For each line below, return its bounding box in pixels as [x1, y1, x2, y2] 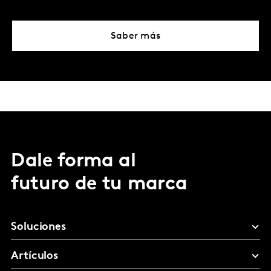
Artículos [11, 250, 59, 262]
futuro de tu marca [11, 174, 188, 194]
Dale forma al [11, 151, 136, 171]
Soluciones [11, 221, 67, 233]
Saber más [110, 31, 161, 41]
